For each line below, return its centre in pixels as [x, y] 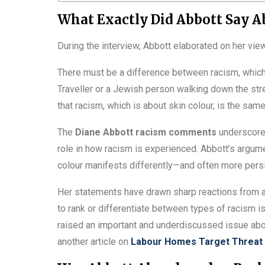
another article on [94, 241]
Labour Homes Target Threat [197, 241]
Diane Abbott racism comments [146, 132]
